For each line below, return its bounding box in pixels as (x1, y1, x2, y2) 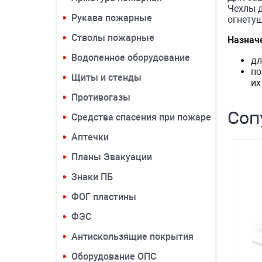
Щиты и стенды (71, 72, 142, 83)
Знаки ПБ (71, 171, 113, 182)
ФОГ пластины (71, 191, 136, 202)
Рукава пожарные (71, 12, 152, 23)
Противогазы (71, 92, 130, 103)
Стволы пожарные (71, 32, 154, 43)
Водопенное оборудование (71, 52, 190, 63)
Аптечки (71, 132, 109, 143)
